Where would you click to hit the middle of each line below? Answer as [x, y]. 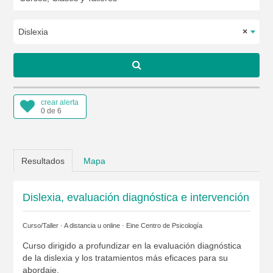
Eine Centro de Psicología [164, 225]
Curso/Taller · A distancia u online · [74, 225]
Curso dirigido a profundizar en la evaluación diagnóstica [132, 246]
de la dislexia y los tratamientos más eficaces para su [125, 258]
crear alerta [59, 102]
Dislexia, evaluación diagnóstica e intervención [136, 197]
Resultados [43, 161]
